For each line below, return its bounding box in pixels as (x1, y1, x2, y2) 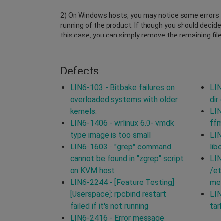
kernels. (70, 106, 97, 116)
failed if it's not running (70, 201, 148, 211)
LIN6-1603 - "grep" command (70, 142, 171, 151)
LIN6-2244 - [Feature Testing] (70, 177, 174, 187)
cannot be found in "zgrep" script (70, 153, 184, 163)
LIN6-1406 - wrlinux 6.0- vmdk (70, 118, 174, 128)
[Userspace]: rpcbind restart (70, 189, 166, 199)
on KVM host (70, 165, 115, 175)
